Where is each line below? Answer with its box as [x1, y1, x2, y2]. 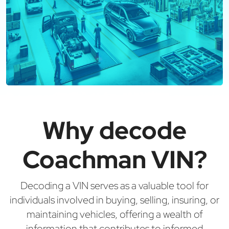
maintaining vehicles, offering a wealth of [26, 208, 203, 221]
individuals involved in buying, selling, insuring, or [10, 193, 219, 207]
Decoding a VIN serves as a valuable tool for [20, 179, 209, 193]
